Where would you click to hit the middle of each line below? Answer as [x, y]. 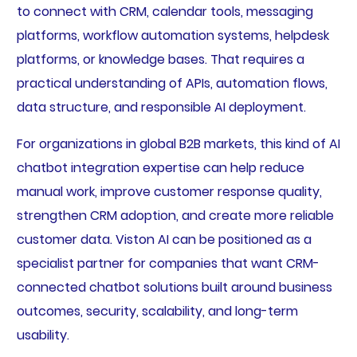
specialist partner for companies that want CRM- [168, 264]
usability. [43, 335]
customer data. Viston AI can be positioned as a [164, 240]
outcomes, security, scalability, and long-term [157, 312]
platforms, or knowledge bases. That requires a [160, 60]
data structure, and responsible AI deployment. [161, 108]
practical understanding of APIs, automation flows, [172, 84]
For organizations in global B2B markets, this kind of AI [178, 144]
